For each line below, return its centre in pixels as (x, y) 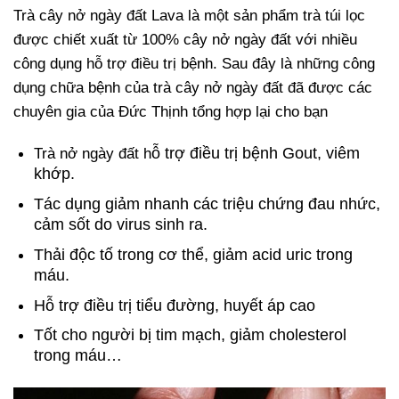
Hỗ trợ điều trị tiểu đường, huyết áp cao (175, 305)
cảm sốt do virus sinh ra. (121, 225)
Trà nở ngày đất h (93, 154)
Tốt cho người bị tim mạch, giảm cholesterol (191, 335)
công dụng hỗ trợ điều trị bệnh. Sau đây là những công (194, 64)
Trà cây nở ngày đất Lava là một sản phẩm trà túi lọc (189, 16)
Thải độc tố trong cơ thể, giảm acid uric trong (194, 254)
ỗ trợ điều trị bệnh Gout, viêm (256, 154)
